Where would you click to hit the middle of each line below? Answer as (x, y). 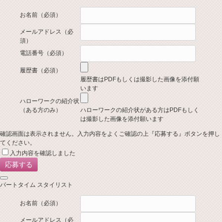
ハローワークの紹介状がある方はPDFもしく (140, 110)
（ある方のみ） (41, 110)
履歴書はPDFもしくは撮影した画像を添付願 (140, 79)
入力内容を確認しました (43, 153)
